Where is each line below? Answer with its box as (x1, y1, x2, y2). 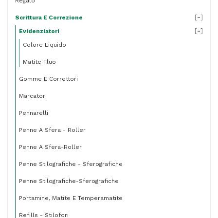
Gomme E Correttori (19, 75, 78, 82)
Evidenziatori (19, 28, 59, 35)
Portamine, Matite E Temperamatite (19, 195, 123, 201)
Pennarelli (19, 109, 48, 116)
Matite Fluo (23, 58, 56, 65)
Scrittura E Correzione (15, 14, 83, 21)
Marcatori (19, 92, 47, 99)
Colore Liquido (23, 41, 66, 48)
